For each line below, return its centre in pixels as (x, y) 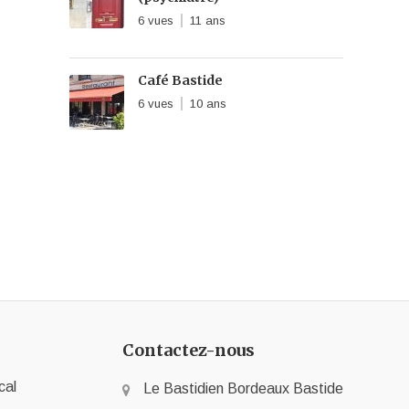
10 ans (209, 104)
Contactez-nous (189, 350)
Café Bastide (181, 80)
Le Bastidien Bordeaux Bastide (243, 388)
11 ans (208, 21)
